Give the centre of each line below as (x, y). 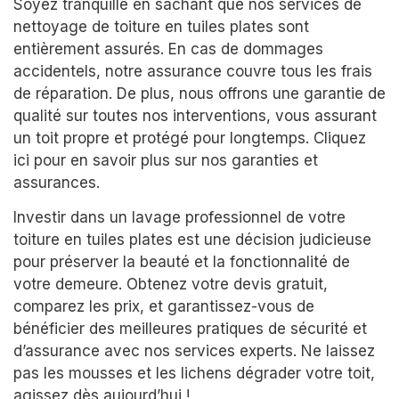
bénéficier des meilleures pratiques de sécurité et (190, 328)
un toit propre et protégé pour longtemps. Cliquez (190, 138)
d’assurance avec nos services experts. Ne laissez (194, 350)
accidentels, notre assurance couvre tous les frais (193, 71)
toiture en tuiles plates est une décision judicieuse (192, 239)
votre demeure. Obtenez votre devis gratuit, (171, 284)
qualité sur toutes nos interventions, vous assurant (195, 115)
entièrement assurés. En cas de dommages (168, 49)
